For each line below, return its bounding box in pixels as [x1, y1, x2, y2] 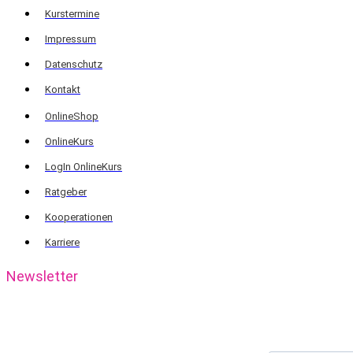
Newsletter [6, 267, 78, 284]
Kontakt [45, 84, 80, 95]
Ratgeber [45, 186, 87, 198]
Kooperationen [45, 211, 113, 223]
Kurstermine [45, 8, 99, 20]
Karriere [45, 236, 80, 248]
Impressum [45, 33, 96, 45]
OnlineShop [45, 110, 98, 122]
